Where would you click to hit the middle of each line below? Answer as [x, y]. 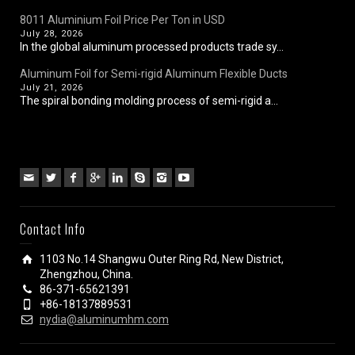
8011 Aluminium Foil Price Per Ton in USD [122, 19]
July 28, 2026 [52, 33]
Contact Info [53, 229]
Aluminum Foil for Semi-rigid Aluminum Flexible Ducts [154, 73]
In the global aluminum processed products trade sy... [152, 46]
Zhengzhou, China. [86, 274]
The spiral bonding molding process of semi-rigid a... [149, 100]
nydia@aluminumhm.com [104, 319]
